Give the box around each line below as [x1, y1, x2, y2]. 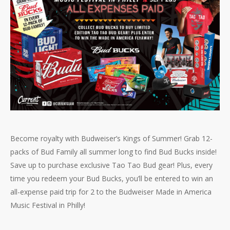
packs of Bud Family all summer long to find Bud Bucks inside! [10, 147, 217, 157]
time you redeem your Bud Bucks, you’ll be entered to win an [10, 174, 213, 184]
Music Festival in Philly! [10, 200, 85, 210]
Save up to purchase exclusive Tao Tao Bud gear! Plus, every [10, 160, 213, 170]
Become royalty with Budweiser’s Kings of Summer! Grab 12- [10, 133, 213, 144]
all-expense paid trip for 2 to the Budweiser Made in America [10, 187, 212, 197]
